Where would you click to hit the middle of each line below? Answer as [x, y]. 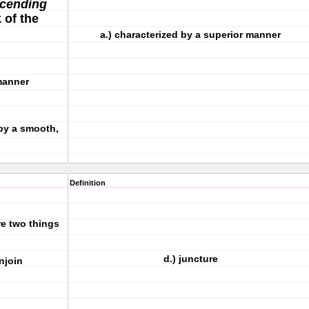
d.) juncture [190, 259]
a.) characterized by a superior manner [190, 34]
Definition [88, 183]
